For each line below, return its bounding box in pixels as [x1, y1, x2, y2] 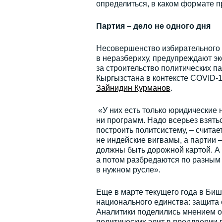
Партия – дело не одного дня [96, 22, 211, 30]
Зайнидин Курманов [96, 84, 170, 92]
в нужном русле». [96, 166, 161, 174]
